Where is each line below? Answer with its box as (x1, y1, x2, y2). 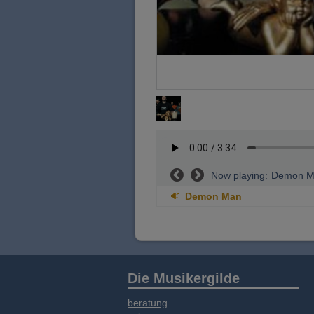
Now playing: (211, 170, 268, 181)
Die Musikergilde (128, 271, 240, 286)
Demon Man (185, 191, 242, 202)
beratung (128, 297, 168, 308)
